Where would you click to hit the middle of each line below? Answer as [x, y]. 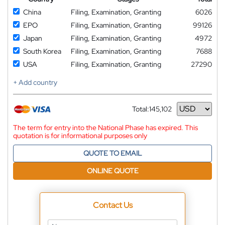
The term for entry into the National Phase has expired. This [105, 127]
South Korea [42, 51]
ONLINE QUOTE [113, 171]
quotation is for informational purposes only [80, 135]
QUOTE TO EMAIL [113, 153]
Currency [147, 113]
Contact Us [113, 205]
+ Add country [35, 82]
